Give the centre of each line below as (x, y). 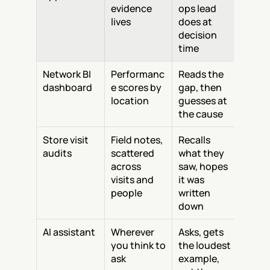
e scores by (136, 87)
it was (191, 180)
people (127, 193)
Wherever (133, 232)
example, (199, 259)
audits (57, 153)
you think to (138, 245)
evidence (131, 8)
